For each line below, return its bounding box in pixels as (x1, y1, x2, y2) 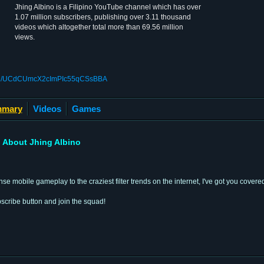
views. (15, 33, 35, 41)
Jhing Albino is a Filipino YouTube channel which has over (15, 3, 201, 11)
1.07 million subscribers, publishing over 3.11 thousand (15, 13, 191, 21)
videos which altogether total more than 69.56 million (15, 23, 183, 31)
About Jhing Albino (2, 137, 81, 147)
